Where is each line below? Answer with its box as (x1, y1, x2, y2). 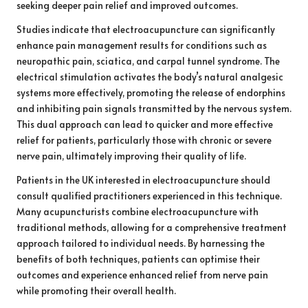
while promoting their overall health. (16, 284, 176, 298)
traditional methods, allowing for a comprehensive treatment (16, 221, 287, 234)
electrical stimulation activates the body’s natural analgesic (16, 70, 283, 84)
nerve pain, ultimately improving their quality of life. (16, 149, 246, 163)
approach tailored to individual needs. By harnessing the (16, 236, 265, 250)
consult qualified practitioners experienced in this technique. (16, 189, 282, 203)
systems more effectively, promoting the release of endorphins (16, 86, 285, 100)
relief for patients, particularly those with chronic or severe (16, 133, 272, 147)
